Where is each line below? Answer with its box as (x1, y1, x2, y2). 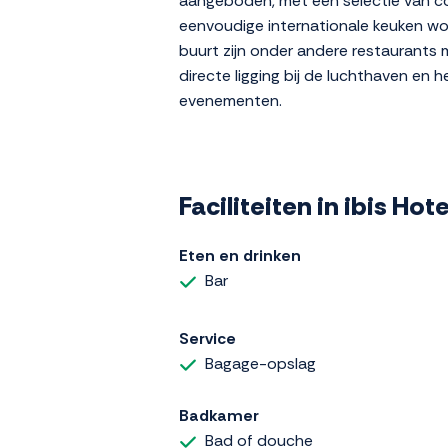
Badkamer (179, 404, 259, 426)
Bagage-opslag (205, 352, 316, 374)
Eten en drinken (179, 245, 301, 267)
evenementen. (179, 90, 282, 112)
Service (179, 327, 236, 349)
